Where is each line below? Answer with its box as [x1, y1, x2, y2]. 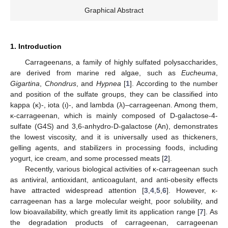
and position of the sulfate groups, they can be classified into [10, 90, 218, 99]
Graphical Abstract [84, 6, 144, 15]
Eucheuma [181, 69, 216, 77]
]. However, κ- [166, 186, 218, 195]
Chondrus [44, 79, 76, 88]
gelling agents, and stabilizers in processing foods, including [10, 144, 218, 152]
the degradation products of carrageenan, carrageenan [10, 218, 218, 227]
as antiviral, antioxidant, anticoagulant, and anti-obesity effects [10, 176, 218, 184]
